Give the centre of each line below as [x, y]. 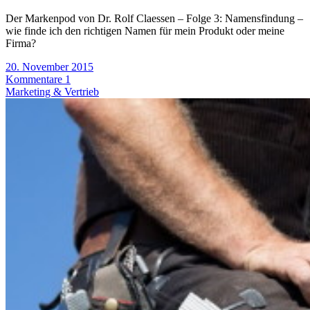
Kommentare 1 [38, 80]
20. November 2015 [49, 67]
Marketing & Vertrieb [52, 92]
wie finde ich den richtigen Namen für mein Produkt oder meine [145, 31]
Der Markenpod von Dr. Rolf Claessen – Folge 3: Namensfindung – [154, 19]
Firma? [21, 44]
